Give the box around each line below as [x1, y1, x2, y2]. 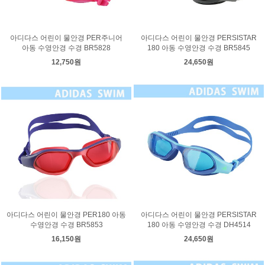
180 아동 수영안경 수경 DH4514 [147, 221, 251, 229]
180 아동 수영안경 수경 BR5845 [147, 44, 250, 52]
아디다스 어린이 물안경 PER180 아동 [7, 211, 126, 219]
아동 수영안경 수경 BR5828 [22, 44, 111, 52]
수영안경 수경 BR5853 [30, 221, 103, 229]
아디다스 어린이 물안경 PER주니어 [10, 34, 122, 42]
